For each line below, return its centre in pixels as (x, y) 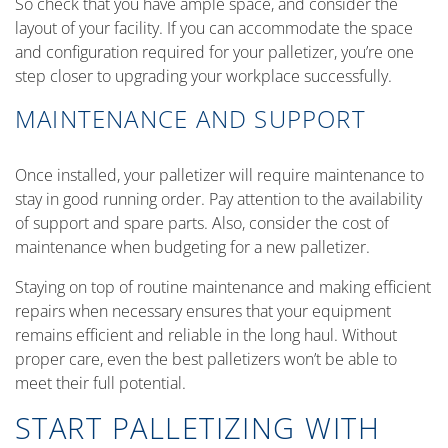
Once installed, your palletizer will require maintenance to (219, 175)
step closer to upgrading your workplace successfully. (203, 76)
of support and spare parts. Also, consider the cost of (202, 223)
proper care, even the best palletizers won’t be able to (206, 359)
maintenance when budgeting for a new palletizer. (192, 247)
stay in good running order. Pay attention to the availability (218, 199)
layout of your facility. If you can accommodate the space (214, 28)
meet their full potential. (100, 383)
